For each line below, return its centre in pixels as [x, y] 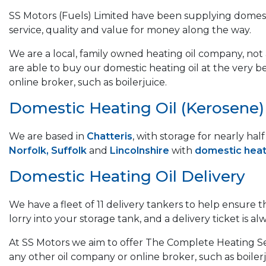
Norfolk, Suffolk [48, 151]
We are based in [48, 137]
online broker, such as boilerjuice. [88, 83]
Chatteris [110, 137]
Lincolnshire [140, 151]
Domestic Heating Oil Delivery [127, 177]
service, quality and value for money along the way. [130, 30]
